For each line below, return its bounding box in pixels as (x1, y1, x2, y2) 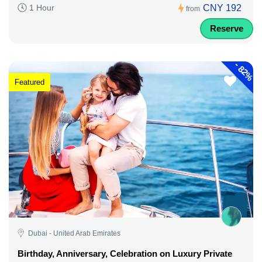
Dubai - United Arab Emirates (28, 229, 120, 237)
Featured (15, 78, 44, 87)
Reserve (210, 23, 243, 33)
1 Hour (29, 3, 54, 13)
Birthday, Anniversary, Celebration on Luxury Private (18, 248, 232, 258)
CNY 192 (203, 2, 242, 13)
